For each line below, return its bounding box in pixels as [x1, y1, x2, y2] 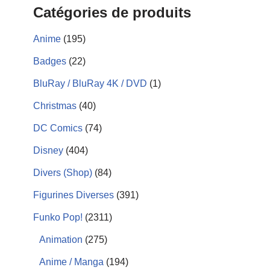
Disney [33, 145, 63, 155]
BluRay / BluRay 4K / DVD [33, 78, 147, 89]
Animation [39, 234, 83, 245]
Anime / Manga [39, 257, 104, 267]
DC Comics [33, 123, 83, 133]
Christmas [33, 101, 77, 111]
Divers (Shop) [33, 168, 92, 178]
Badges [33, 56, 66, 66]
